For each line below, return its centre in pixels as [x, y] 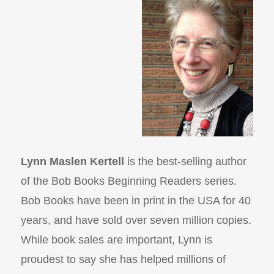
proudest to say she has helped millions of [123, 260]
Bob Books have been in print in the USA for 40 [135, 201]
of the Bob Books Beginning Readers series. [128, 181]
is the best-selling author [185, 162]
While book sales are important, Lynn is [116, 240]
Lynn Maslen [55, 162]
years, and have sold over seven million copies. [136, 220]
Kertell [107, 162]
